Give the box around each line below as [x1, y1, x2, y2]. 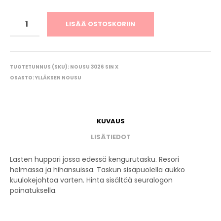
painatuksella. [10, 185, 57, 195]
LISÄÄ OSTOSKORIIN [66, 19, 135, 29]
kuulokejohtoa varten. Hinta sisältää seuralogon [10, 175, 173, 185]
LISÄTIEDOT [90, 132, 131, 142]
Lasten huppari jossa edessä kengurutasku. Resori [10, 154, 179, 164]
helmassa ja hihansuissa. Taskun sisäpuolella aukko [10, 165, 185, 175]
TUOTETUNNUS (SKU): [10, 63, 70, 71]
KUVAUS [96, 116, 125, 126]
